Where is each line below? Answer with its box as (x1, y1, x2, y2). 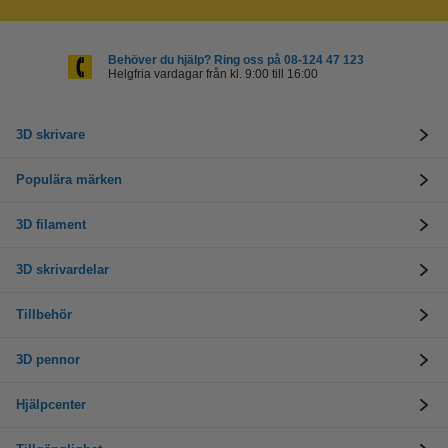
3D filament (16, 217, 86, 232)
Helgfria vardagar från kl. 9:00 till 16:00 (108, 67, 318, 81)
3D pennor (16, 352, 80, 367)
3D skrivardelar (16, 262, 109, 277)
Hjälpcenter (16, 397, 86, 412)
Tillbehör (16, 307, 72, 322)
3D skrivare (16, 127, 85, 142)
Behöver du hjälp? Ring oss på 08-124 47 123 (108, 53, 364, 67)
